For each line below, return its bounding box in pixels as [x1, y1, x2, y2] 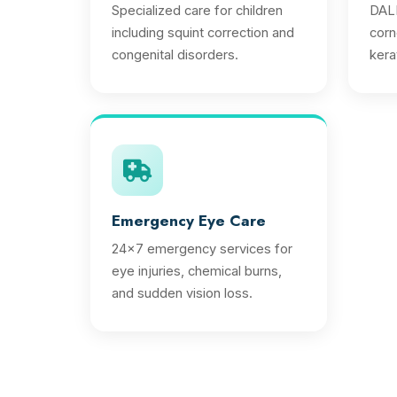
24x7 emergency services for [112, 241, 292, 257]
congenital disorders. [112, 47, 238, 63]
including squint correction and [112, 25, 294, 41]
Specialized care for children [112, 3, 283, 19]
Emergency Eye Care [112, 210, 266, 231]
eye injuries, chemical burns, [112, 263, 282, 279]
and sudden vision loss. [112, 285, 253, 301]
